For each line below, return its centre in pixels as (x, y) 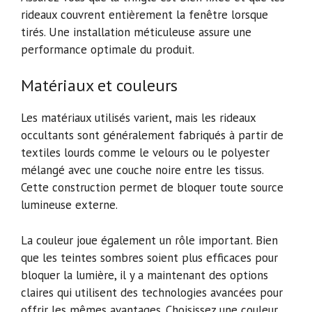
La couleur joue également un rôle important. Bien (149, 240)
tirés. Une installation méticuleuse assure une (136, 32)
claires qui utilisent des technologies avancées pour (152, 292)
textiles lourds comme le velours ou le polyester (145, 153)
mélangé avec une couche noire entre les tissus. (142, 170)
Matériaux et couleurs (99, 86)
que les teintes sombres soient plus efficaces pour (149, 257)
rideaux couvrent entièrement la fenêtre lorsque (145, 14)
